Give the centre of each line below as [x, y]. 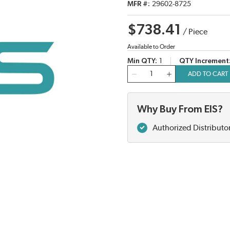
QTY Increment [204, 61]
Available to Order [151, 47]
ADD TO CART [208, 74]
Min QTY [141, 61]
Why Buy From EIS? [180, 110]
